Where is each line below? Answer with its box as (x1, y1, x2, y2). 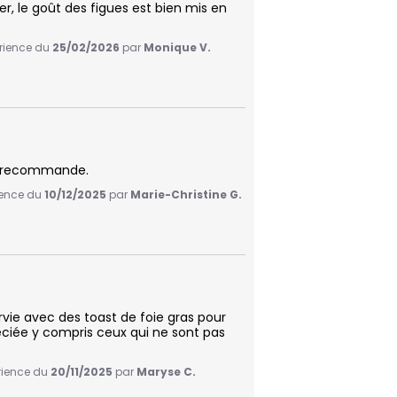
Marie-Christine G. (130, 187, 242, 203)
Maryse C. (136, 364, 196, 380)
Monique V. (144, 40, 211, 56)
